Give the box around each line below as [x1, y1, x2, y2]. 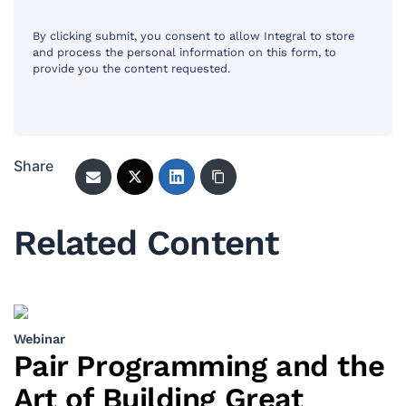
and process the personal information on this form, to [33, 45, 337, 60]
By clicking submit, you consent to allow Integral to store [33, 29, 355, 43]
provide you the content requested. [33, 62, 231, 76]
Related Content [13, 221, 278, 263]
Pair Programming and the [13, 347, 385, 383]
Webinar [13, 330, 65, 347]
